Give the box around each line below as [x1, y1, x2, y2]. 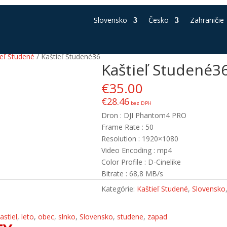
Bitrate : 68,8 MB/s [101, 168, 164, 178]
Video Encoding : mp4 [101, 145, 172, 155]
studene [117, 212, 144, 221]
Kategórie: [101, 183, 137, 194]
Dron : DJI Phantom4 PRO [101, 110, 187, 120]
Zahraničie [190, 15, 224, 25]
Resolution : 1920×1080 [101, 133, 179, 143]
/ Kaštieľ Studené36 [34, 52, 101, 61]
